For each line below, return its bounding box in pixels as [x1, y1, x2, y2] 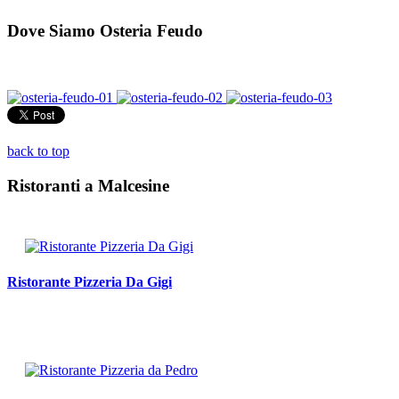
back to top [7, 142, 69, 159]
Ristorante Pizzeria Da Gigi [7, 273, 172, 289]
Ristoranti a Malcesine [7, 175, 169, 195]
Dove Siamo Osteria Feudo [7, 21, 203, 41]
